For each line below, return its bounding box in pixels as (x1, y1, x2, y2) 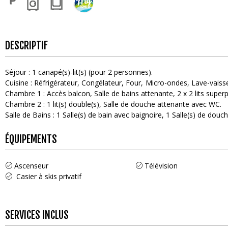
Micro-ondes (145, 77, 187, 88)
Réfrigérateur (34, 77, 77, 88)
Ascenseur (14, 160, 48, 170)
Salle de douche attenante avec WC (103, 99, 220, 109)
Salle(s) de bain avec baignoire (63, 109, 162, 120)
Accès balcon (47, 88, 90, 98)
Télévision (145, 160, 178, 170)
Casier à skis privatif (16, 171, 81, 181)
